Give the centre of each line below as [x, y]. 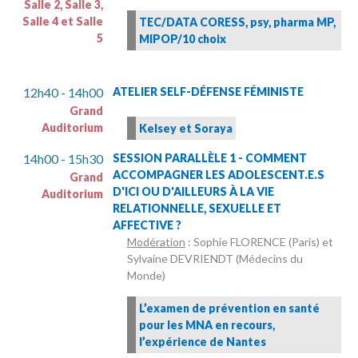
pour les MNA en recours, [207, 325]
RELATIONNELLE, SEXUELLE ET [197, 209]
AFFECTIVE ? [147, 225]
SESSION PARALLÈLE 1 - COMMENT [210, 158]
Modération [156, 242]
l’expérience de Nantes [203, 342]
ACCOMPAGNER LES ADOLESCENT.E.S [219, 175]
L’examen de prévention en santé [229, 308]
